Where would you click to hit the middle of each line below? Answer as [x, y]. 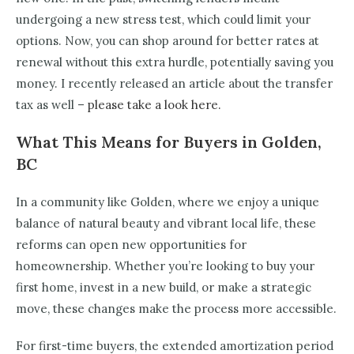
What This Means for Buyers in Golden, [169, 142]
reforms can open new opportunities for [131, 245]
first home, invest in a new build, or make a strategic [164, 288]
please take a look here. [156, 105]
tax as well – [52, 105]
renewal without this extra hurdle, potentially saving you [175, 62]
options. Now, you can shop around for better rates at [168, 41]
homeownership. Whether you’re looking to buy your [165, 266]
